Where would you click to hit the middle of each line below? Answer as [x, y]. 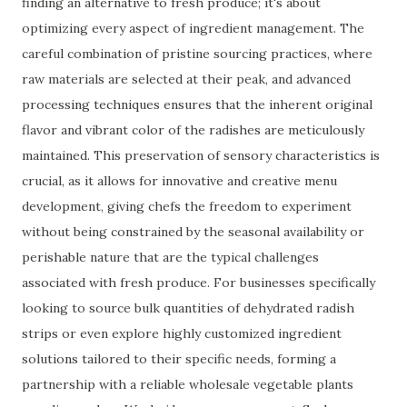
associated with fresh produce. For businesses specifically [199, 283]
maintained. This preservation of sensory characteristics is [201, 155]
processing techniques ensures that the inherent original [197, 104]
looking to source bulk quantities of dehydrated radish [188, 308]
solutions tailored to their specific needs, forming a [179, 359]
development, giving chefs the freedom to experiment [187, 206]
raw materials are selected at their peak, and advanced [186, 79]
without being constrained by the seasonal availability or [193, 232]
